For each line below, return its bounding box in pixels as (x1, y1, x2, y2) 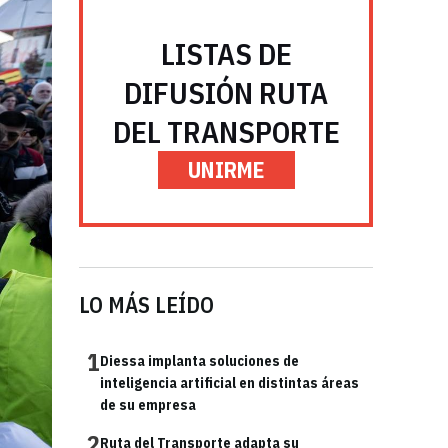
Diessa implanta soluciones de (100, 352, 299, 370)
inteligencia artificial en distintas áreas (100, 374, 359, 392)
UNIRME (187, 155, 265, 184)
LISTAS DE (160, 34, 292, 73)
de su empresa (100, 396, 196, 414)
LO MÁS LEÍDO (79, 290, 214, 319)
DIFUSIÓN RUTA (124, 73, 328, 112)
